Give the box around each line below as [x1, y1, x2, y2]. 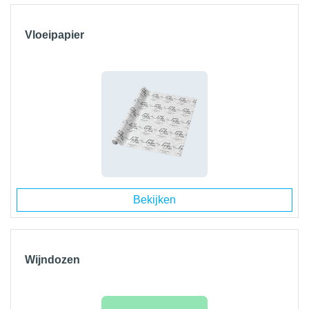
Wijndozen [25, 254, 80, 266]
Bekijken [133, 194, 176, 206]
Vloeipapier [25, 29, 84, 41]
